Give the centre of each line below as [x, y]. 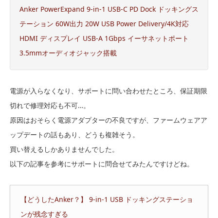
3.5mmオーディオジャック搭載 [68, 53]
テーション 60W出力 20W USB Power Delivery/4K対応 [104, 24]
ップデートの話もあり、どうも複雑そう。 [74, 135]
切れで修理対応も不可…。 [50, 106]
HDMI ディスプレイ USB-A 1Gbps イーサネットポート [104, 38]
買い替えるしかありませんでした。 [64, 149]
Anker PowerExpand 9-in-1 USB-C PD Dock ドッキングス [109, 9]
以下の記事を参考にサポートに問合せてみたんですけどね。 [102, 164]
